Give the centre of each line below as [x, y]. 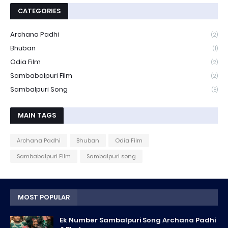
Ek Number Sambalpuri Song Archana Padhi [138, 220]
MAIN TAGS [37, 115]
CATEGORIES [39, 11]
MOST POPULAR [44, 197]
